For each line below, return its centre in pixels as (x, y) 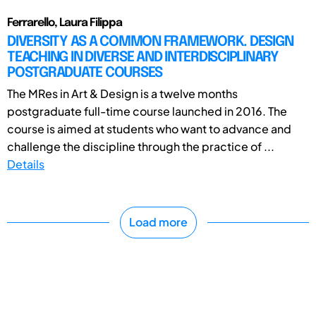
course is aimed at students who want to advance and (149, 128)
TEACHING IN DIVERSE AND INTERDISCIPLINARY (143, 57)
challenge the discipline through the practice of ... (141, 146)
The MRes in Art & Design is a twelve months (122, 93)
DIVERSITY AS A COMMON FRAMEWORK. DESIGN (150, 42)
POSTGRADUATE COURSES (85, 73)
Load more (158, 222)
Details (26, 164)
